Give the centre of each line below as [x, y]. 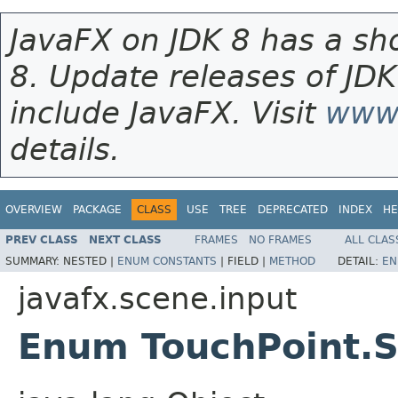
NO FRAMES [280, 239]
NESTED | [90, 261]
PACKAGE [97, 210]
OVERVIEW [34, 210]
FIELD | [248, 261]
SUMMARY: [34, 261]
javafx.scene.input [157, 298]
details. [65, 150]
